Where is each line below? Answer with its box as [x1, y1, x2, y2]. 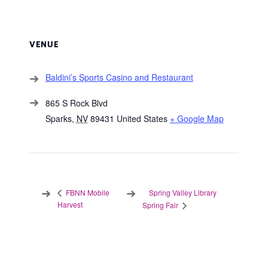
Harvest [57, 199, 83, 210]
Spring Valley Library [148, 187, 217, 197]
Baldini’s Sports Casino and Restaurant [45, 71, 193, 84]
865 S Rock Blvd [45, 97, 108, 109]
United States [116, 112, 167, 125]
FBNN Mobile [63, 187, 109, 198]
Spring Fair [142, 200, 180, 211]
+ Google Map [169, 112, 224, 125]
